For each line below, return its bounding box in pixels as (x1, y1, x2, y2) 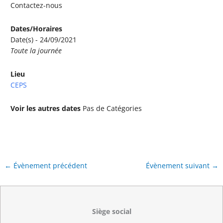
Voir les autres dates (10, 103, 81, 113)
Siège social (92, 207, 131, 217)
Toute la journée (10, 45, 62, 55)
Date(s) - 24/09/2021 (10, 34, 77, 44)
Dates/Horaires (10, 23, 63, 33)
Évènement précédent (11, 160, 88, 170)
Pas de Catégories (81, 103, 142, 113)
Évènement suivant (145, 160, 212, 170)
